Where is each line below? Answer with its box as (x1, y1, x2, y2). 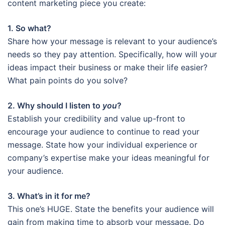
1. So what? (8, 23, 51, 33)
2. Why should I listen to (8, 100, 102, 110)
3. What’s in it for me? (8, 190, 90, 201)
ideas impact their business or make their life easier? (8, 62, 207, 72)
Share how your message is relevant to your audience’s (8, 36, 217, 46)
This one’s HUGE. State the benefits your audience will (8, 203, 214, 214)
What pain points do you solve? (8, 75, 128, 85)
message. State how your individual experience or (8, 139, 197, 150)
